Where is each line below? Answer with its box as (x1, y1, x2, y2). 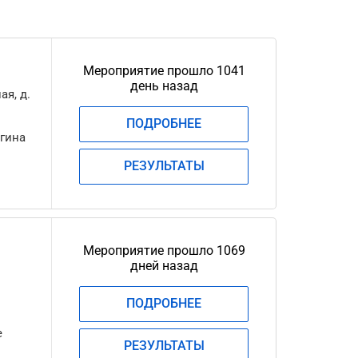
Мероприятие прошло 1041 (82, 63, 245, 78)
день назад (129, 78, 198, 93)
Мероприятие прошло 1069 (82, 243, 245, 258)
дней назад (129, 258, 198, 273)
